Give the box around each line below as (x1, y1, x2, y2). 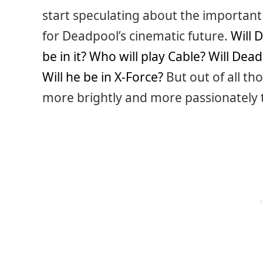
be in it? (42, 48, 86, 65)
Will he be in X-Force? (42, 69, 163, 86)
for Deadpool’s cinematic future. (42, 28, 231, 45)
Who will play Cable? (89, 48, 205, 65)
